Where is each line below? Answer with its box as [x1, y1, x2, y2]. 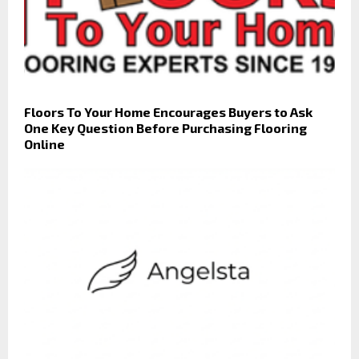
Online [24, 136, 65, 152]
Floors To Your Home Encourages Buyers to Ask [24, 104, 313, 120]
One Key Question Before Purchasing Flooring [24, 120, 307, 136]
